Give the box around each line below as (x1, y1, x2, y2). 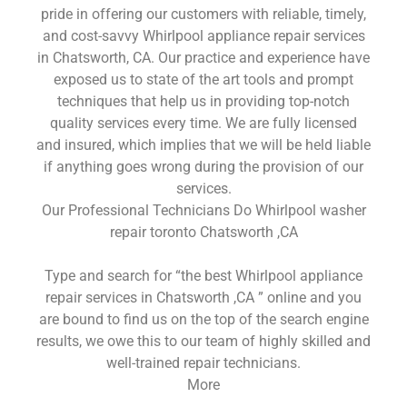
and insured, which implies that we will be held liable (36, 135, 371, 154)
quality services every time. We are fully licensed (50, 114, 357, 132)
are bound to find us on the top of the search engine (38, 310, 369, 328)
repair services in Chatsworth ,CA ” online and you (45, 288, 362, 306)
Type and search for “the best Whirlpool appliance (45, 266, 362, 284)
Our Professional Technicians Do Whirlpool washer (41, 201, 366, 219)
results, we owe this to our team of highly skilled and (36, 332, 371, 350)
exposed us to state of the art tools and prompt (54, 70, 353, 88)
